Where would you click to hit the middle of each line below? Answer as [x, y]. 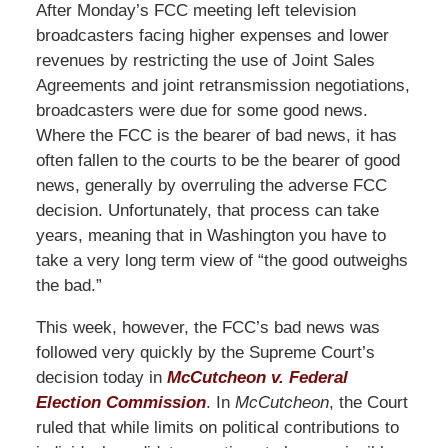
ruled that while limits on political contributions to [217, 427]
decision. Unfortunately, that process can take [207, 210]
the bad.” [68, 285]
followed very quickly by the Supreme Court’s [205, 352]
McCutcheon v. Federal [257, 377]
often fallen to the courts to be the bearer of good [217, 160]
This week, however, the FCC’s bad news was [207, 327]
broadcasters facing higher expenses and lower [212, 35]
